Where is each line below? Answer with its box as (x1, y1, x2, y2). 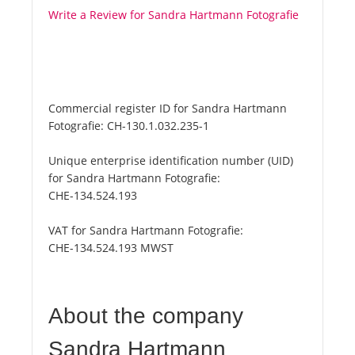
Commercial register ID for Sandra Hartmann (48, 101, 287, 116)
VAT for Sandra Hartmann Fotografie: (48, 223, 243, 239)
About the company (48, 303, 243, 329)
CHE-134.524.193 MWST (48, 240, 174, 256)
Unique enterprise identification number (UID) (48, 153, 293, 169)
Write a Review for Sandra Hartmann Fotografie (48, 7, 299, 23)
